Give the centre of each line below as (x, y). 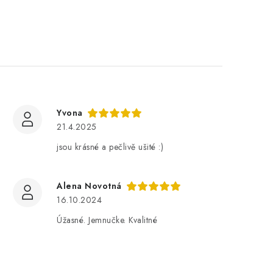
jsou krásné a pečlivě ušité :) (110, 147)
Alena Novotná (89, 186)
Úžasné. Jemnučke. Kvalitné (107, 220)
